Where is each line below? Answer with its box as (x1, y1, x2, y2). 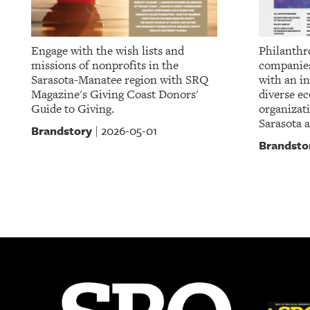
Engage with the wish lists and (31, 44, 184, 59)
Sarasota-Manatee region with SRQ (31, 73, 208, 88)
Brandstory (31, 122, 92, 139)
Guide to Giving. (31, 102, 114, 117)
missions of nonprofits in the (31, 58, 179, 73)
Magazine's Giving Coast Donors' (31, 87, 199, 102)
